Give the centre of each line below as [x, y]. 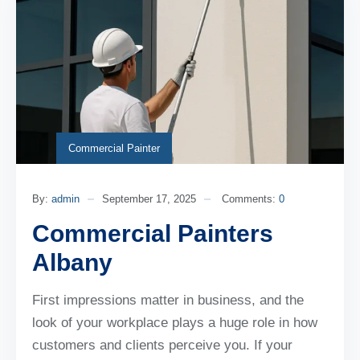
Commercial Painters [153, 233]
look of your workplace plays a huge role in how [175, 322]
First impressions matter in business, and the [168, 300]
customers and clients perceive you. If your [162, 345]
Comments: [250, 198]
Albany [72, 262]
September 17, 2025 [149, 198]
